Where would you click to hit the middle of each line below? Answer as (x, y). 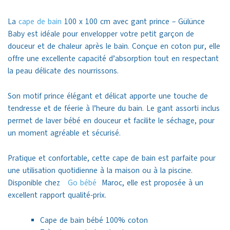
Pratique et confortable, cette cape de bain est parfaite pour (112, 158)
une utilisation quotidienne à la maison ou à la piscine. (100, 171)
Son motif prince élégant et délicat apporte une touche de (108, 96)
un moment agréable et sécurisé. (64, 133)
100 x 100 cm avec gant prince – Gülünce (133, 22)
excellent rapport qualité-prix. (57, 195)
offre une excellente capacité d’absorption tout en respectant (113, 59)
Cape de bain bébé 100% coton (94, 221)
